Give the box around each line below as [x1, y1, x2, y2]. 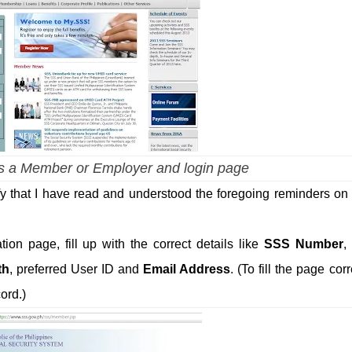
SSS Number [263, 237, 343, 251]
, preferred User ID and [9, 262, 144, 277]
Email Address [143, 262, 231, 277]
